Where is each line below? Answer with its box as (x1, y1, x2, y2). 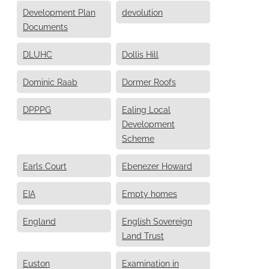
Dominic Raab (23, 75, 77, 87)
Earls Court (23, 159, 67, 171)
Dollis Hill (122, 47, 159, 59)
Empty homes (122, 187, 177, 199)
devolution (122, 5, 163, 17)
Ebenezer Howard (122, 159, 192, 171)
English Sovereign (122, 214, 192, 226)
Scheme (122, 131, 154, 144)
